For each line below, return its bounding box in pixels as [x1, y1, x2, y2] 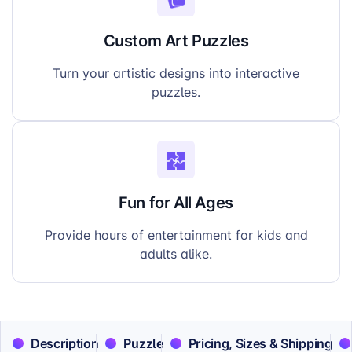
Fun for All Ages [119, 191, 233, 214]
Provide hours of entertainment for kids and [44, 226, 308, 244]
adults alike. [140, 245, 212, 263]
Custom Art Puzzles [103, 29, 249, 52]
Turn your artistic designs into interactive [53, 64, 299, 82]
